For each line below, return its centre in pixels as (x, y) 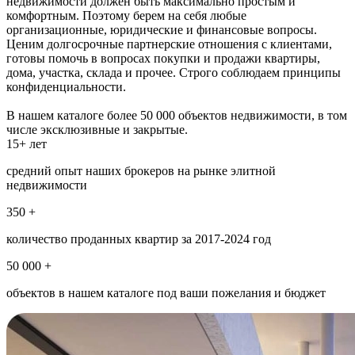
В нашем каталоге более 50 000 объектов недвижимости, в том (177, 115)
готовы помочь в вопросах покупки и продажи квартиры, (163, 58)
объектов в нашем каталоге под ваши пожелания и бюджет (166, 292)
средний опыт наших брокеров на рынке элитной (141, 170)
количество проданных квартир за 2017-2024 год (139, 239)
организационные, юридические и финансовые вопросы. (162, 29)
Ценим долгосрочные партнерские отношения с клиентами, (169, 44)
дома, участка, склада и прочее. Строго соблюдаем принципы (174, 72)
